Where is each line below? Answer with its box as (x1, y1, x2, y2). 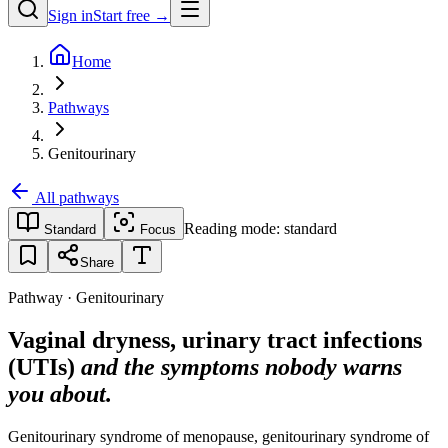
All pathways (32, 189, 119, 206)
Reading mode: (184, 220, 284, 237)
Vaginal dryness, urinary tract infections (8, 326, 422, 353)
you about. (8, 380, 112, 407)
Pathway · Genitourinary (8, 289, 164, 306)
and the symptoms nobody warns (81, 353, 402, 380)
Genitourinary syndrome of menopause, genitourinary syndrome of (8, 427, 429, 445)
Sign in (48, 7, 93, 24)
